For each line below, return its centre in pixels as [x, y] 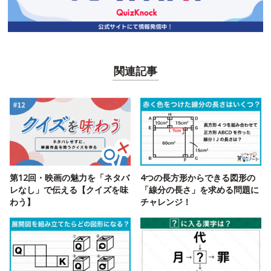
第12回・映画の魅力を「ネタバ [70, 177]
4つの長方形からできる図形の [198, 177]
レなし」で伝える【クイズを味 [69, 189]
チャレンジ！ [166, 201]
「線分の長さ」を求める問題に [200, 189]
